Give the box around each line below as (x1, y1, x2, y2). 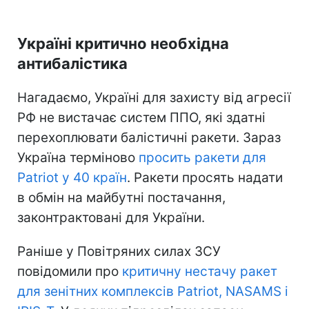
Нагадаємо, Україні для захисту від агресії (17, 89, 291, 106)
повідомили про (17, 263, 122, 279)
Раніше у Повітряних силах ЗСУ (17, 243, 221, 259)
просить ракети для (139, 149, 266, 166)
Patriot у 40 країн (17, 169, 127, 186)
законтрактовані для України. (17, 209, 205, 226)
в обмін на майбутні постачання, (17, 189, 226, 206)
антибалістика (17, 54, 128, 72)
